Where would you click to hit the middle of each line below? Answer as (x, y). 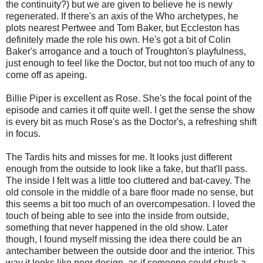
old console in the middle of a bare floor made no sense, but (129, 192)
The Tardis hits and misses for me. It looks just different (119, 157)
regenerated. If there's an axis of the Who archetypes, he (122, 16)
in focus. (23, 133)
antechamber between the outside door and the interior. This (130, 251)
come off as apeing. (46, 75)
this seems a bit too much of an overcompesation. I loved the (131, 204)
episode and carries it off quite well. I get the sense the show (130, 110)
